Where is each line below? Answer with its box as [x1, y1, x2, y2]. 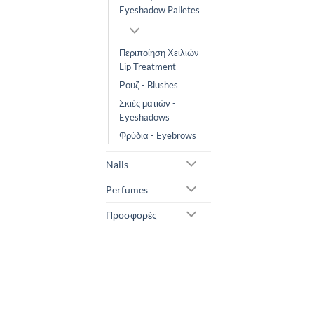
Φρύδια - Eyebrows [119, 130, 196, 142]
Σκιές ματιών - [119, 97, 176, 109]
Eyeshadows [119, 111, 170, 123]
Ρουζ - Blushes [119, 79, 178, 91]
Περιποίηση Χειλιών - [119, 47, 205, 59]
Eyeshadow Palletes [119, 4, 200, 16]
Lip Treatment [119, 61, 176, 73]
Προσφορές [106, 209, 157, 221]
